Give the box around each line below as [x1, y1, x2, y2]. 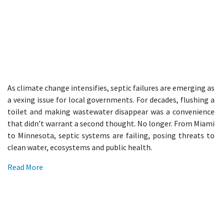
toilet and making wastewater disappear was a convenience [7, 107, 215, 116]
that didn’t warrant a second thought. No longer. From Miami [7, 118, 215, 128]
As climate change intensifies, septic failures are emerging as [7, 83, 215, 93]
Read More [7, 162, 43, 172]
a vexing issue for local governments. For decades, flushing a [7, 95, 215, 105]
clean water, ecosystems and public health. [7, 142, 152, 152]
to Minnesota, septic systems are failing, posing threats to [7, 130, 215, 140]
